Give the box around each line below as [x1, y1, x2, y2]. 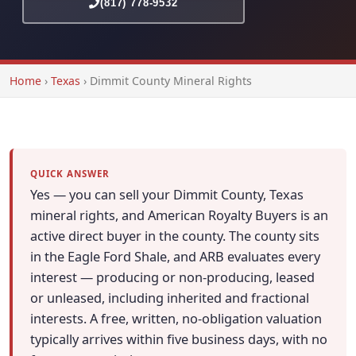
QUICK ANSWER [30, 167, 110, 180]
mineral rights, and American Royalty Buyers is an [30, 207, 329, 225]
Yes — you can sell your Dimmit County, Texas [30, 186, 304, 204]
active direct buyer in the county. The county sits [30, 227, 320, 246]
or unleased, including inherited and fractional [30, 289, 310, 308]
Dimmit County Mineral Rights [90, 73, 252, 88]
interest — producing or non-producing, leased [30, 269, 315, 287]
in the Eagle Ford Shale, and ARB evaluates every [30, 248, 321, 266]
